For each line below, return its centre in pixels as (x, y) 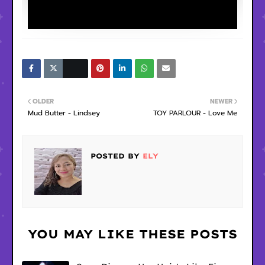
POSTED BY (115, 156)
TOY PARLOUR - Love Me (195, 113)
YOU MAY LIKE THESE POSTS (132, 234)
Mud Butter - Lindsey (64, 113)
